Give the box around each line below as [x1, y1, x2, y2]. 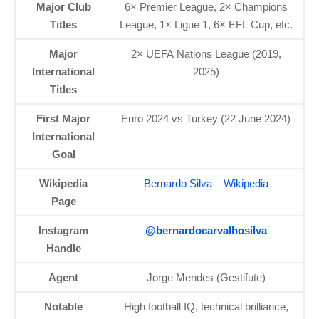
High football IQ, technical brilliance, [123, 300, 288, 313]
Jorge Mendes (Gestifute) [146, 271, 266, 283]
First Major [36, 112, 90, 125]
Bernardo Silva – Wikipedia [143, 177, 268, 189]
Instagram [38, 224, 88, 236]
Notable [44, 300, 83, 313]
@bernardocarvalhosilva [145, 224, 267, 236]
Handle [46, 241, 81, 254]
